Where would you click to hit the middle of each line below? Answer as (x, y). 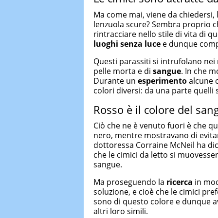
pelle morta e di (123, 71)
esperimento (162, 81)
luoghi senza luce (127, 44)
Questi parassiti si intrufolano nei (155, 61)
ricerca (179, 182)
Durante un (116, 81)
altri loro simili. (121, 211)
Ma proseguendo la (129, 182)
